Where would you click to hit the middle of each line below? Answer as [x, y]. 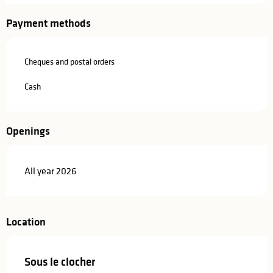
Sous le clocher [60, 262]
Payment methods [48, 23]
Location [26, 222]
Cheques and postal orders [69, 62]
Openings [28, 131]
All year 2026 [50, 171]
